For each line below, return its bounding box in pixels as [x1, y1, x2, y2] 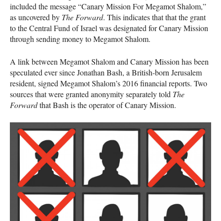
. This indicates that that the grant [103, 11, 206, 22]
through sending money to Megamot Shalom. [10, 33, 150, 44]
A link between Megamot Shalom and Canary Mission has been [10, 56, 209, 67]
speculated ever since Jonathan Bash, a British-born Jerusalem [10, 67, 202, 77]
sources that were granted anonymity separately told [10, 88, 173, 99]
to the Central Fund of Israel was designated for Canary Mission [10, 22, 208, 33]
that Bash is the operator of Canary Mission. [37, 99, 176, 110]
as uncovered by [10, 11, 62, 22]
